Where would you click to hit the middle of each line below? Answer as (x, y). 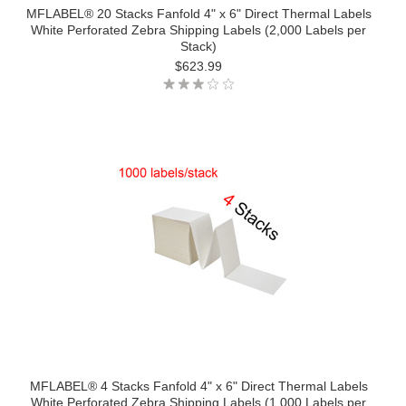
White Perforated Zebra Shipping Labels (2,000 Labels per (198, 30)
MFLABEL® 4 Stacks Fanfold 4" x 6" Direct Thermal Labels (198, 386)
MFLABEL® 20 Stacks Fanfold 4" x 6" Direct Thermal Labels (198, 14)
